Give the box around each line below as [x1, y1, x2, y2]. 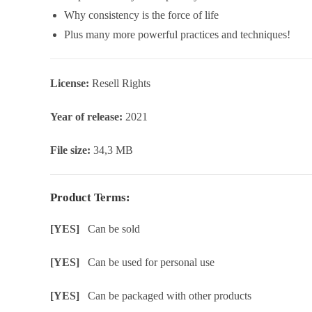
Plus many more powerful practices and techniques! [64, 29, 290, 40]
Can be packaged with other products [88, 290, 251, 302]
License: [50, 77, 92, 89]
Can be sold [88, 223, 140, 235]
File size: [50, 144, 93, 156]
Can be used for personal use [88, 256, 214, 268]
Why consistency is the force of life [64, 9, 219, 21]
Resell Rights [92, 77, 150, 89]
